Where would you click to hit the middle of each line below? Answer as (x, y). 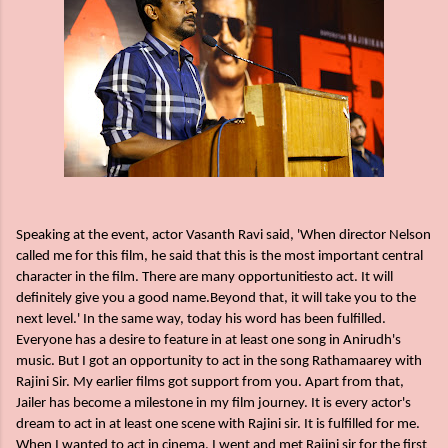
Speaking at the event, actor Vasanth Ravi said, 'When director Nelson (223, 236)
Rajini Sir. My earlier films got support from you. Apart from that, (210, 383)
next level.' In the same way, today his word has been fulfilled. (201, 320)
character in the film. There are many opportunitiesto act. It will (204, 278)
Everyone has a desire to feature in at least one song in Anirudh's (208, 341)
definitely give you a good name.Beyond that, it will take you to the (216, 299)
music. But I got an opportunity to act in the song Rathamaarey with (219, 362)
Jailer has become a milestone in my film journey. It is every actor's (213, 404)
